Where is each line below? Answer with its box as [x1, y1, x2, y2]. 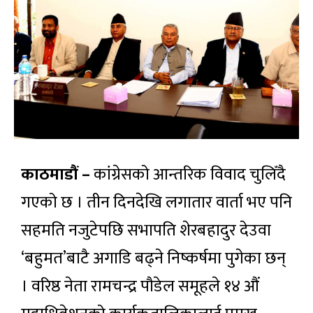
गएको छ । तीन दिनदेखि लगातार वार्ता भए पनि [21, 189, 292, 217]
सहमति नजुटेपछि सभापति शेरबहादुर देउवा [21, 217, 271, 245]
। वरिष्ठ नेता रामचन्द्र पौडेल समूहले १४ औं [21, 272, 259, 301]
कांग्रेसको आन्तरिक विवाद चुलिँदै [90, 161, 286, 189]
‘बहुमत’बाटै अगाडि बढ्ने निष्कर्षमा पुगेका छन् [21, 245, 286, 273]
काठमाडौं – [21, 161, 90, 189]
